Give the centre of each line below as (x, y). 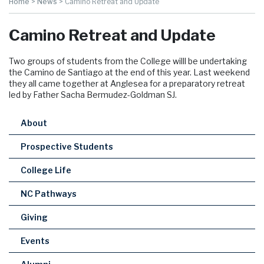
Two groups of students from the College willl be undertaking (128, 61)
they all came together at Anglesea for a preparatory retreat (127, 84)
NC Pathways (49, 194)
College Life (46, 170)
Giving (34, 217)
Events (35, 241)
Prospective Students (67, 147)
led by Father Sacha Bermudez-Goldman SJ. (93, 95)
